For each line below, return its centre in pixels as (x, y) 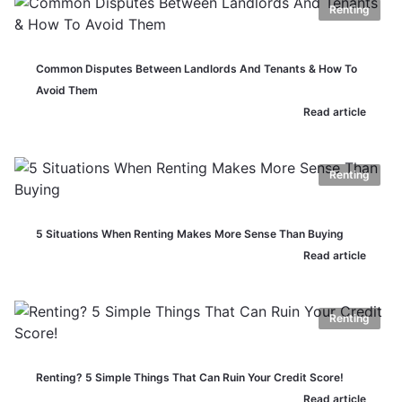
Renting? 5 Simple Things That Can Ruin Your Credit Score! (190, 377)
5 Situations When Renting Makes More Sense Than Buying (190, 234)
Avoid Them (67, 90)
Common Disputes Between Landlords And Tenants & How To (197, 69)
